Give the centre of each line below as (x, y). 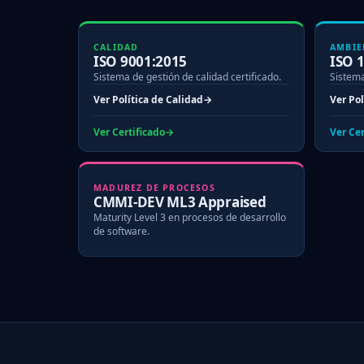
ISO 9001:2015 (141, 61)
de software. (121, 231)
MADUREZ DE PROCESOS (154, 187)
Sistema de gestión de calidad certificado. (187, 76)
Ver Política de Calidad (148, 100)
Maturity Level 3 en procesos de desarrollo (190, 217)
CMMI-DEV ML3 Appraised (180, 201)
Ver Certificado (129, 132)
